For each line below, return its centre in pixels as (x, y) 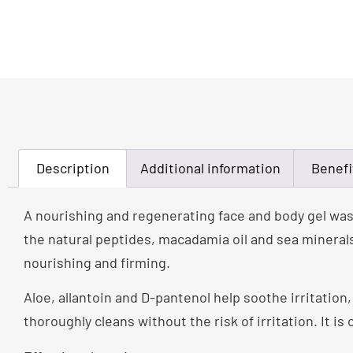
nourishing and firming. (97, 262)
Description (72, 168)
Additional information (210, 168)
